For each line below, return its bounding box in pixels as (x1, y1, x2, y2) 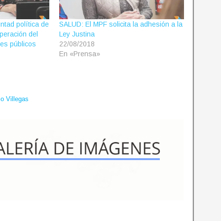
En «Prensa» (59, 50, 100, 58)
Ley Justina (59, 30, 95, 38)
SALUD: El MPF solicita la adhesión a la (59, 20, 183, 29)
